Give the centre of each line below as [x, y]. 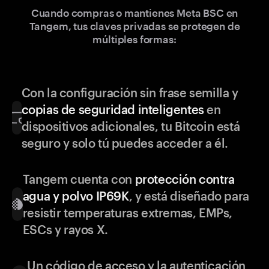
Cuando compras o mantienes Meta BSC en [134, 13]
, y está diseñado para [189, 196]
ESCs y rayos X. [65, 230]
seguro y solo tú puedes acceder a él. [125, 143]
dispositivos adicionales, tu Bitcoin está [131, 126]
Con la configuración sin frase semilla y [130, 93]
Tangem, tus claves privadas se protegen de [134, 26]
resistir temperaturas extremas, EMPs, [127, 213]
